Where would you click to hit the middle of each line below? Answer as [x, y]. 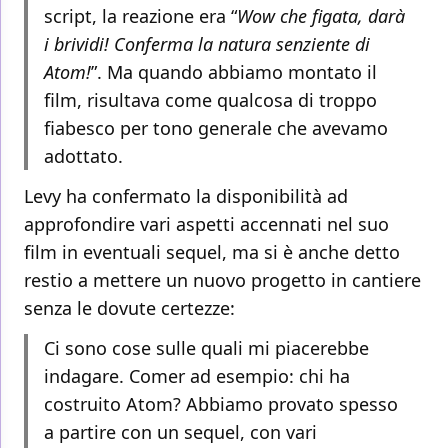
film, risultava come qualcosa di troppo [210, 100]
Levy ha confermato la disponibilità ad [186, 196]
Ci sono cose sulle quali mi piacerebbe [206, 348]
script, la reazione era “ [140, 16]
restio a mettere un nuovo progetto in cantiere [222, 280]
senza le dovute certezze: [129, 308]
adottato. [83, 156]
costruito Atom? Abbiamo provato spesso [221, 404]
